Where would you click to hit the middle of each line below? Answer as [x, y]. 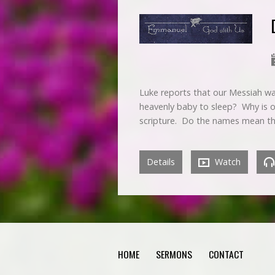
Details [161, 161]
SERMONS [174, 254]
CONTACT [226, 254]
